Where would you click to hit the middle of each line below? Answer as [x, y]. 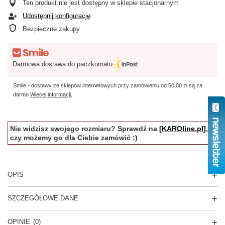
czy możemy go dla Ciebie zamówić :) [74, 137]
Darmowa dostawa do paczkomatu [63, 64]
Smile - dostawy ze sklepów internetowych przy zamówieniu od [91, 85]
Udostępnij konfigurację [57, 16]
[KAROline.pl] [183, 128]
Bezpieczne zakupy [51, 29]
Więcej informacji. [51, 94]
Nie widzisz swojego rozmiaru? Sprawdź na [85, 128]
